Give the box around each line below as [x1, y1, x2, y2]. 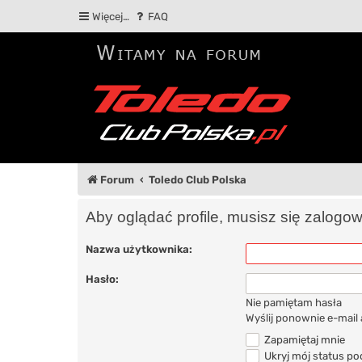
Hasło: [86, 272, 119, 285]
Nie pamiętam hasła [246, 296, 342, 309]
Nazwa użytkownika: [86, 242, 192, 255]
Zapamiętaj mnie [262, 333, 346, 346]
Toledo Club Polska [149, 174, 247, 186]
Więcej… [92, 11, 129, 23]
